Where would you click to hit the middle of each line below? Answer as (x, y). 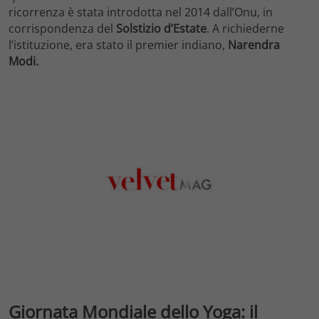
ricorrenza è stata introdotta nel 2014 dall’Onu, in (141, 12)
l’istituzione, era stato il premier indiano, (118, 45)
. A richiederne (245, 28)
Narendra (254, 45)
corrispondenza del (62, 28)
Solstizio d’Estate (161, 28)
